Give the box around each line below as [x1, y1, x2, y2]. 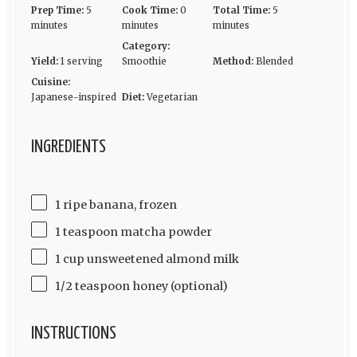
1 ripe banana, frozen [54, 197, 177, 212]
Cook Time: [121, 5, 178, 17]
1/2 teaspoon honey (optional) [54, 278, 228, 293]
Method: [213, 56, 254, 68]
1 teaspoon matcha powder [54, 224, 212, 239]
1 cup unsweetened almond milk [54, 251, 239, 266]
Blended [256, 56, 294, 68]
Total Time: [213, 5, 271, 17]
